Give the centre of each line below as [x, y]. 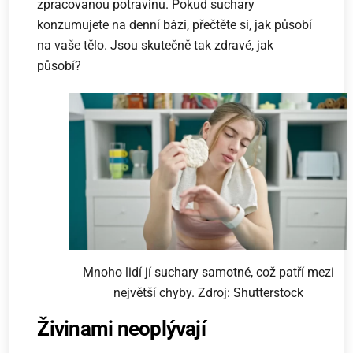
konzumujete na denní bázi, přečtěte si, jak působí [175, 25]
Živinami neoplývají [121, 328]
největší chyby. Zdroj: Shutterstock [208, 292]
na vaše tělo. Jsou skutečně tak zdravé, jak [156, 46]
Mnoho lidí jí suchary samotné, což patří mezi [208, 272]
